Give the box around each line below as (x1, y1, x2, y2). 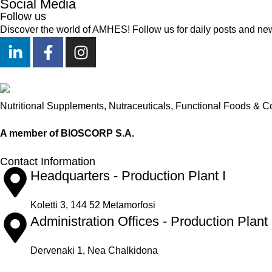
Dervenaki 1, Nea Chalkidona (30, 245, 158, 256)
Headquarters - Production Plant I (30, 168, 226, 184)
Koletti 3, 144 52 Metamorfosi (30, 200, 155, 211)
